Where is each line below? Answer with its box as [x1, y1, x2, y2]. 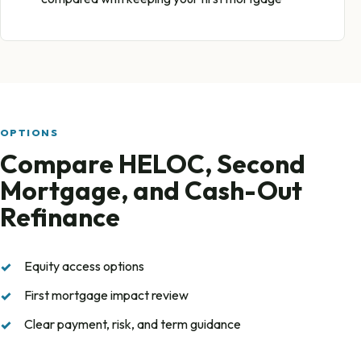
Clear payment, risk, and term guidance [24, 315, 242, 332]
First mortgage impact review [24, 286, 189, 303]
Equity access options [24, 257, 145, 274]
